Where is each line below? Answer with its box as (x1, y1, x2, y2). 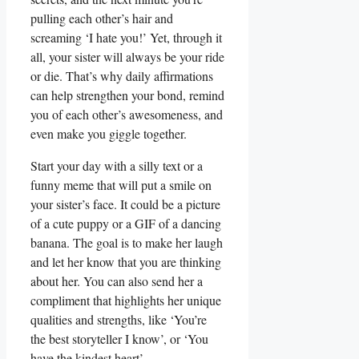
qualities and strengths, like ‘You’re (30, 311, 207, 329)
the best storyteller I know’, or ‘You (30, 330, 208, 348)
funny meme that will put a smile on (30, 176, 212, 194)
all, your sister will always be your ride (30, 48, 224, 66)
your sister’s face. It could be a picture (30, 196, 220, 213)
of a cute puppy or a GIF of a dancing (30, 215, 221, 232)
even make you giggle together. (30, 125, 187, 143)
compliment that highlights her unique (30, 292, 221, 309)
